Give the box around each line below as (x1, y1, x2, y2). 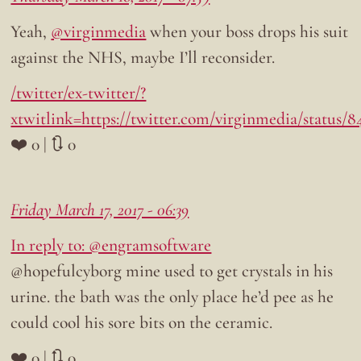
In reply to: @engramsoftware (10, 234, 212, 255)
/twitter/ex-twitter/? (10, 81, 147, 103)
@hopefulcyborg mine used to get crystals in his (10, 259, 334, 281)
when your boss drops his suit (146, 20, 349, 42)
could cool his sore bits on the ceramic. (10, 311, 273, 333)
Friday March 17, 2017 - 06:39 (10, 198, 189, 220)
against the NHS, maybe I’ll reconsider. (10, 46, 276, 68)
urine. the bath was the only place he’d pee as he (10, 285, 334, 307)
